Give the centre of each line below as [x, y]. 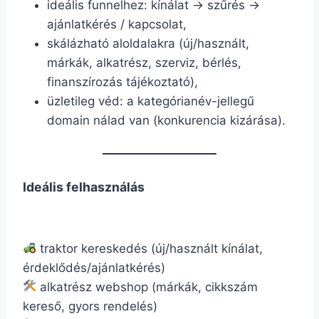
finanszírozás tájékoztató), [122, 82]
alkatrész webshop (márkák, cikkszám [147, 287]
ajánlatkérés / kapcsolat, [117, 24]
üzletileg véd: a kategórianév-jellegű [151, 101]
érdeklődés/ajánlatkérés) [94, 267]
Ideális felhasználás [84, 187]
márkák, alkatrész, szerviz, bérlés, [144, 62]
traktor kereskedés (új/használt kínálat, [150, 248]
